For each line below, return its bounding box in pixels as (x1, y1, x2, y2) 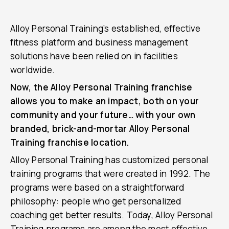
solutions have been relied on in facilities (10, 50, 178, 62)
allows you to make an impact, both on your (10, 95, 199, 107)
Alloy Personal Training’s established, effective (10, 22, 201, 35)
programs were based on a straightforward (10, 181, 185, 194)
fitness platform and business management (10, 36, 188, 49)
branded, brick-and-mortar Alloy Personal (10, 123, 190, 135)
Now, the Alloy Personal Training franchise (10, 81, 193, 94)
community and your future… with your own (10, 109, 196, 121)
